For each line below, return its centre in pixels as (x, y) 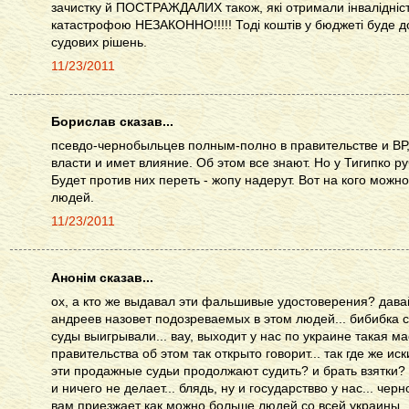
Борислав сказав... (112, 122)
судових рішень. (99, 43)
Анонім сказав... (102, 278)
